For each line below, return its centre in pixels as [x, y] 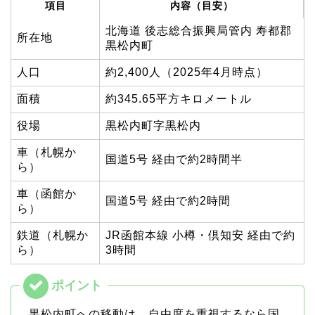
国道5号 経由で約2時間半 [174, 160]
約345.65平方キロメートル [179, 99]
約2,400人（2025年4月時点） [187, 72]
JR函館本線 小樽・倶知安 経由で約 [200, 236]
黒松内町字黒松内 [153, 126]
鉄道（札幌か [53, 236]
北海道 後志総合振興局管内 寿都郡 [199, 31]
